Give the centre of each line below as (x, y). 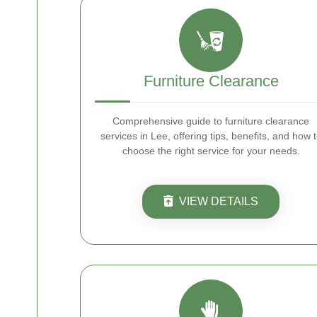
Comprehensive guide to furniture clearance (211, 121)
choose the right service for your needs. (211, 151)
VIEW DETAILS (219, 201)
